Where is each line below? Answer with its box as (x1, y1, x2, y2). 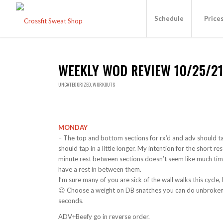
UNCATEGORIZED (58, 81, 91, 88)
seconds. (58, 197, 84, 205)
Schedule (154, 14, 184, 22)
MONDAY (58, 123, 88, 132)
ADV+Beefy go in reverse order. (58, 213, 150, 221)
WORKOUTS (93, 81, 115, 88)
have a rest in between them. (58, 165, 142, 174)
